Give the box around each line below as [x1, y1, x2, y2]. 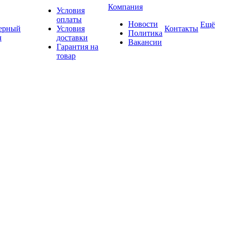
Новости [128, 20, 158, 28]
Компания [108, 3, 143, 11]
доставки [56, 33, 88, 42]
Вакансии [128, 38, 162, 46]
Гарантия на [56, 42, 98, 51]
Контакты [164, 24, 198, 33]
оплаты [56, 15, 82, 24]
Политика [128, 29, 162, 37]
